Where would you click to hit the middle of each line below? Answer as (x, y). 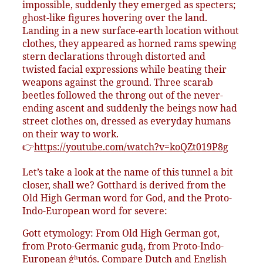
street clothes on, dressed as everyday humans (127, 121)
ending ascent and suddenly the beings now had (130, 108)
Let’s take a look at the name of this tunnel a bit (128, 172)
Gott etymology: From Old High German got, (121, 233)
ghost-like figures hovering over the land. (115, 18)
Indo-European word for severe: (95, 211)
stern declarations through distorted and (114, 57)
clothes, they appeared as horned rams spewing (129, 44)
